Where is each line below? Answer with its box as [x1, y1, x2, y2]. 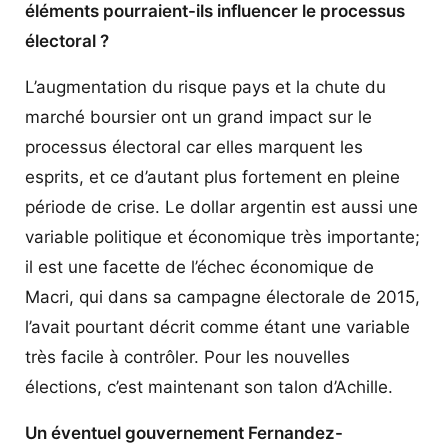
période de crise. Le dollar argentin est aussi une [25, 196, 418, 217]
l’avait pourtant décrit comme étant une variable [25, 316, 410, 337]
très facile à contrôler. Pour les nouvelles [25, 346, 350, 367]
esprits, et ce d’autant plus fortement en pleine [25, 166, 400, 187]
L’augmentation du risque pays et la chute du [25, 76, 386, 97]
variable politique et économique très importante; [25, 226, 420, 247]
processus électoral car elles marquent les [25, 136, 363, 157]
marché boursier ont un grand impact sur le [25, 106, 372, 127]
